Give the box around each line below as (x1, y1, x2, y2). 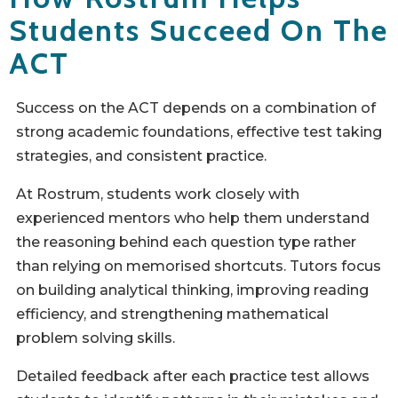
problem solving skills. (16, 330, 175, 347)
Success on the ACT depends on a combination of (16, 99, 376, 117)
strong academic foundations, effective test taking (16, 123, 382, 141)
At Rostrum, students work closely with (16, 186, 299, 203)
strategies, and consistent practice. (16, 147, 267, 165)
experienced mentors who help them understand (16, 210, 370, 227)
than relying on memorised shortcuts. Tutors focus (16, 258, 381, 275)
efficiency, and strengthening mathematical (16, 306, 329, 323)
